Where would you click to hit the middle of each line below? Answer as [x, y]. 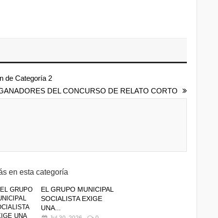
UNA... [51, 208]
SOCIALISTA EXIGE [72, 199]
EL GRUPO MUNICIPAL [77, 189]
